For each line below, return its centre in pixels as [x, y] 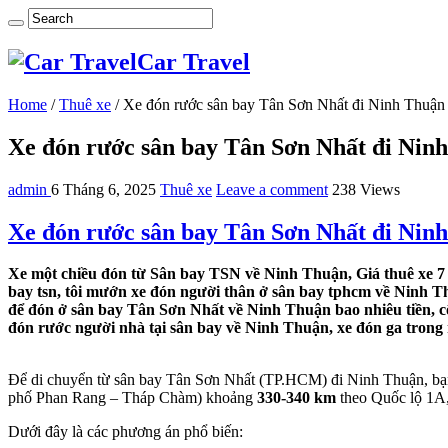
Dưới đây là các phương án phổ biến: [125, 432]
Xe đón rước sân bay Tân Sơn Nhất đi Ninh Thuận [284, 104]
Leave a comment [272, 189]
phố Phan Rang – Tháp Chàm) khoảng [132, 398]
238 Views [366, 189]
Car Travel [193, 61]
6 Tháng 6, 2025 [103, 189]
